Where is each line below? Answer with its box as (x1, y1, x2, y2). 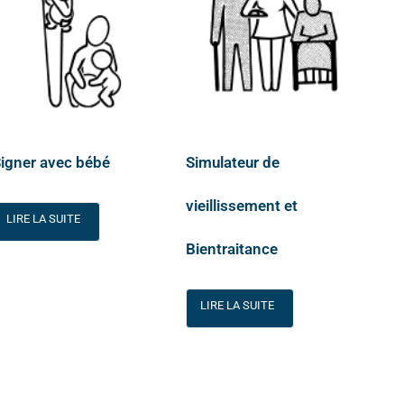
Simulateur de (186, 153, 280, 172)
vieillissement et (186, 197, 298, 216)
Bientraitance (186, 240, 279, 259)
